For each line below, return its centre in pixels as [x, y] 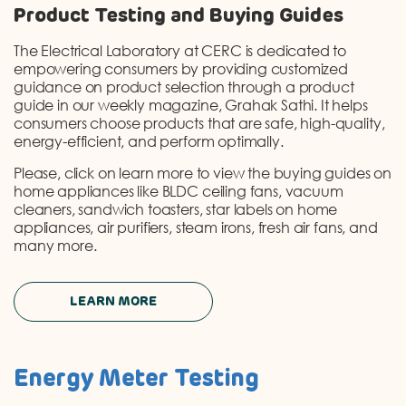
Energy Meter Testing [136, 379]
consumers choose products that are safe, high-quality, [199, 123]
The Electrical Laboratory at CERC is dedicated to [180, 50]
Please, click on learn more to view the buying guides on [203, 173]
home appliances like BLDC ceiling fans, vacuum [179, 191]
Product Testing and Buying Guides [179, 16]
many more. [55, 245]
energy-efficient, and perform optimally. [149, 141]
